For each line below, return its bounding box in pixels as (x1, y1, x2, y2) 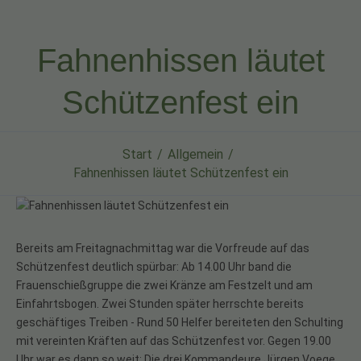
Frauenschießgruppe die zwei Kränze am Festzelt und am (16, 278, 313, 292)
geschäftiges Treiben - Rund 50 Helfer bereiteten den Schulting (16, 315, 343, 329)
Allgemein (168, 146, 223, 162)
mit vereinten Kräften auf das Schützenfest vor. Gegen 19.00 (16, 334, 331, 347)
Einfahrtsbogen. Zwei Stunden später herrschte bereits (16, 297, 304, 310)
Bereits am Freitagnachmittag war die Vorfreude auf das (16, 241, 309, 255)
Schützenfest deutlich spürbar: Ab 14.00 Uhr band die (16, 259, 292, 273)
